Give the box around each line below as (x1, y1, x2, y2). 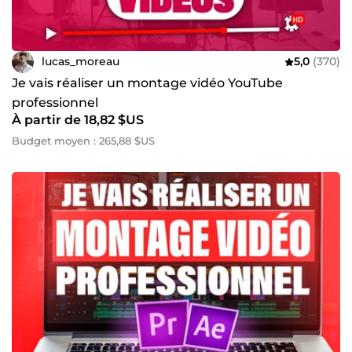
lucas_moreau (42, 54, 119, 69)
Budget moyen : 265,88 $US (12, 134, 155, 147)
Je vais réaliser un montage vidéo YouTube (12, 75, 283, 90)
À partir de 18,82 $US (12, 112, 144, 127)
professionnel (12, 94, 98, 110)
